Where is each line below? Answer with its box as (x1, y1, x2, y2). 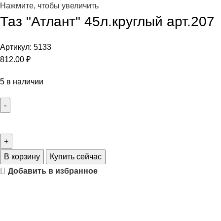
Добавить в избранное (8, 167, 98, 176)
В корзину (4, 152, 40, 161)
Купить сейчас (50, 152, 102, 161)
